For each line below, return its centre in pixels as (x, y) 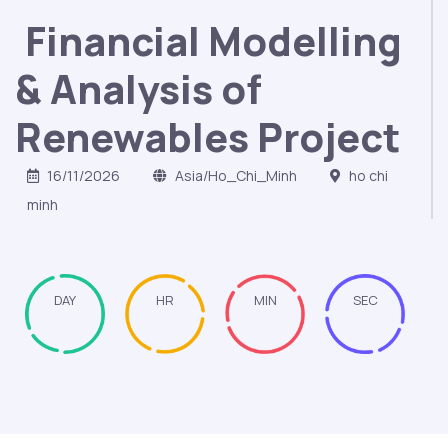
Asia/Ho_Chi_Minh (234, 175)
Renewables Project (207, 136)
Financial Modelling (213, 40)
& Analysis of (138, 88)
